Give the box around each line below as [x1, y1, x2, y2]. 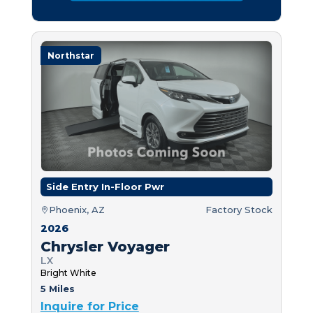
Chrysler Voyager [40, 238, 170, 255]
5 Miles [40, 282, 75, 294]
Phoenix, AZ [48, 203, 105, 215]
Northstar [47, 50, 94, 61]
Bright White [40, 267, 96, 278]
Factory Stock [205, 203, 273, 215]
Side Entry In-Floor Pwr [45, 180, 164, 192]
